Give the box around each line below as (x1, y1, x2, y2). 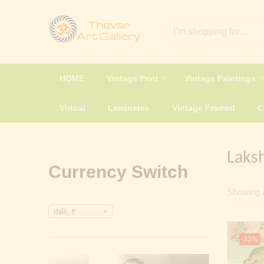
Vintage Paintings (184, 73, 258, 83)
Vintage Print (107, 73, 161, 83)
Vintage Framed (172, 103, 235, 113)
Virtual (60, 103, 85, 113)
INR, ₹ (54, 207, 75, 216)
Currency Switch (48, 161, 188, 181)
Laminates (108, 103, 150, 113)
